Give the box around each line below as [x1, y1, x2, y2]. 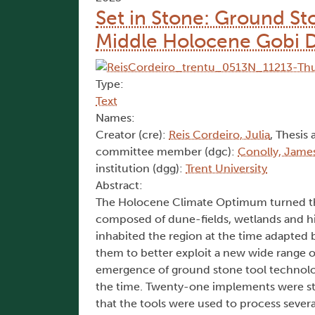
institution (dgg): [96, 162, 186, 176]
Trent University [186, 162, 267, 176]
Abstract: [96, 179, 143, 193]
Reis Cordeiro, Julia [169, 128, 270, 142]
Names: [96, 111, 135, 125]
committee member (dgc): [96, 145, 238, 159]
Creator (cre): [96, 128, 169, 142]
